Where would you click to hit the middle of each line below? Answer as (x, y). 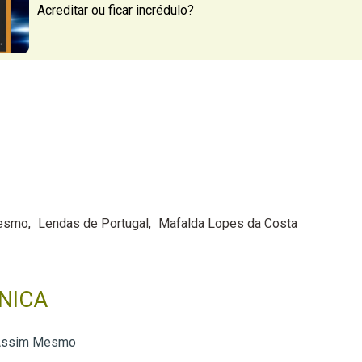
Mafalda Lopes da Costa (227, 223)
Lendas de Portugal (93, 223)
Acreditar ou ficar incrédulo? (115, 11)
